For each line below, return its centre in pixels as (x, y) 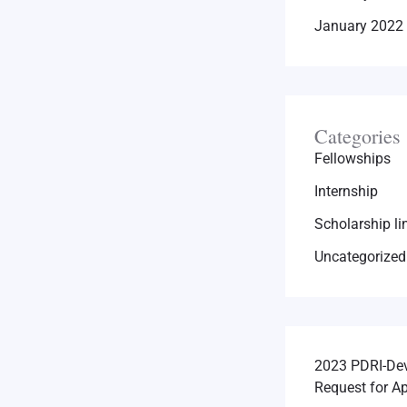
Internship (346, 192)
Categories (357, 136)
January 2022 (359, 26)
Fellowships (352, 159)
